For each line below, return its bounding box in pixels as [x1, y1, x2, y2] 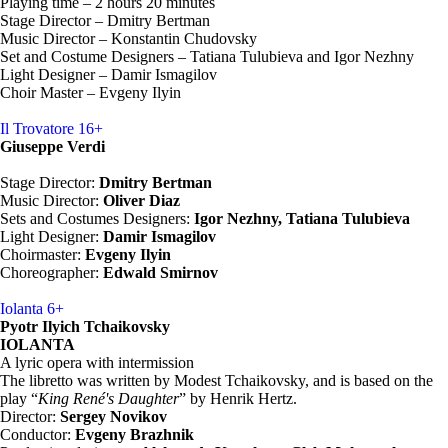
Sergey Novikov [60, 408, 171, 425]
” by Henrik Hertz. [179, 390, 297, 407]
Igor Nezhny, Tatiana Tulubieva [194, 210, 410, 227]
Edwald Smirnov [99, 264, 218, 281]
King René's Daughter [38, 390, 179, 407]
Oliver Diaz [103, 192, 180, 209]
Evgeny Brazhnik [75, 426, 194, 443]
